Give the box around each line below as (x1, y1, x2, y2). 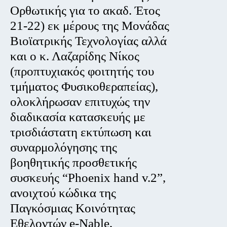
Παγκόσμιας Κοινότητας (10, 201, 136, 216)
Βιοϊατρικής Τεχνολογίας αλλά (10, 33, 167, 49)
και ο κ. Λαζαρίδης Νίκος (10, 49, 140, 64)
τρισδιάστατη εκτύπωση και (10, 125, 152, 140)
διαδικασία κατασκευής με (10, 109, 146, 125)
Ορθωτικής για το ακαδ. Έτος (10, 3, 161, 18)
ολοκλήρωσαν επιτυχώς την (10, 94, 150, 109)
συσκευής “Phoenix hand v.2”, (10, 170, 166, 185)
